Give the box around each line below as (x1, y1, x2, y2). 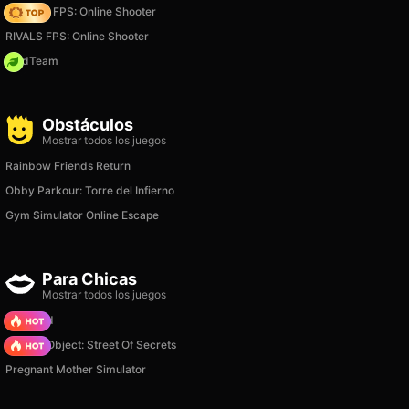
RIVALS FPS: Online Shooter (5, 29, 149, 43)
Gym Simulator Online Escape (5, 208, 159, 222)
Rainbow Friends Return (5, 159, 131, 173)
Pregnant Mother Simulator (5, 362, 146, 376)
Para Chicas (42, 269, 137, 288)
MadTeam (5, 54, 58, 68)
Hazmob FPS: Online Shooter (5, 5, 156, 18)
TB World (5, 313, 54, 327)
